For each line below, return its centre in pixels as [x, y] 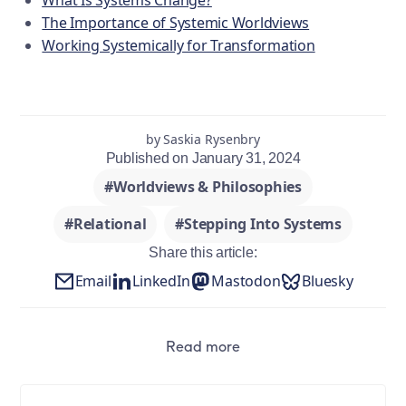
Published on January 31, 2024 [203, 159]
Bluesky [328, 281]
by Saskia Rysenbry [203, 140]
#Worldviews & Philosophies [203, 187]
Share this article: [203, 253]
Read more [203, 347]
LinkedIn [161, 281]
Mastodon [246, 281]
